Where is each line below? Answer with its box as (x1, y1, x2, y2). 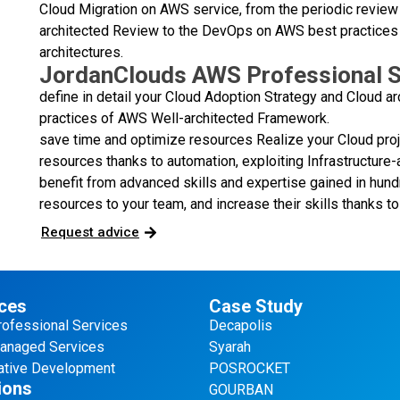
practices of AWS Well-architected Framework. (38, 109, 329, 127)
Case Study (209, 295, 303, 317)
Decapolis (209, 316, 272, 334)
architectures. (38, 43, 123, 61)
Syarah (209, 337, 251, 355)
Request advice (40, 223, 139, 240)
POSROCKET (209, 359, 290, 377)
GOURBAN (209, 380, 273, 398)
